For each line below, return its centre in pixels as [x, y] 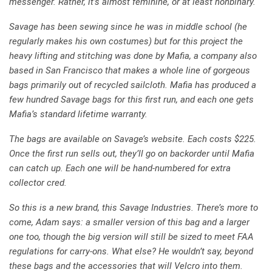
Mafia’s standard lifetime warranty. [78, 114]
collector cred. [38, 183]
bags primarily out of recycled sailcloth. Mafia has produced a [133, 85]
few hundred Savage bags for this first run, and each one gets [131, 100]
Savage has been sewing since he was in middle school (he [128, 27]
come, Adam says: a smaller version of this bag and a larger [129, 223]
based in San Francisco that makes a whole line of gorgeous [130, 71]
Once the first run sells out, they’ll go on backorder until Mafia [132, 154]
